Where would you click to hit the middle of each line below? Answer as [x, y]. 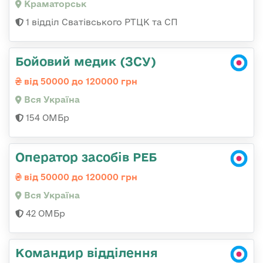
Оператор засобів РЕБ [86, 156]
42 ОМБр [44, 213]
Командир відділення [87, 252]
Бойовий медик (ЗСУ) [86, 61]
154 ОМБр [46, 117]
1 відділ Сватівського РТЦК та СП [101, 22]
